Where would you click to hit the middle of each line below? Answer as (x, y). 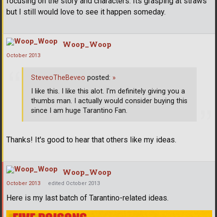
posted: (99, 77)
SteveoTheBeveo (58, 77)
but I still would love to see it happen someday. (86, 12)
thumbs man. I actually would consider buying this (109, 101)
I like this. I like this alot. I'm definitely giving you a (108, 91)
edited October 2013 (74, 184)
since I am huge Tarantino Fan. (79, 110)
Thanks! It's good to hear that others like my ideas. (91, 140)
